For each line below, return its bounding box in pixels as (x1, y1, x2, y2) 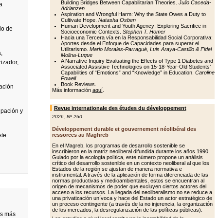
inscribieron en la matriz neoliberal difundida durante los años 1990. (52, 148, 210, 154)
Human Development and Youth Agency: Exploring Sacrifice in (60, 23, 206, 29)
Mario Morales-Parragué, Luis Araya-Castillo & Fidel (89, 46, 212, 52)
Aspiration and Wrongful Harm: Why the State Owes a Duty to (60, 11, 206, 17)
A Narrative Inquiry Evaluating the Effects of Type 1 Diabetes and (60, 58, 213, 64)
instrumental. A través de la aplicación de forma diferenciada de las (52, 172, 208, 178)
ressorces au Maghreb (52, 132, 109, 138)
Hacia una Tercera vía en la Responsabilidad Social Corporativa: (60, 35, 213, 40)
